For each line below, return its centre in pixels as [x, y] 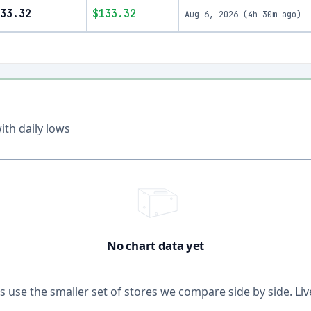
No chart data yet [155, 245]
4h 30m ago [272, 15]
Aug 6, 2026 [211, 15]
